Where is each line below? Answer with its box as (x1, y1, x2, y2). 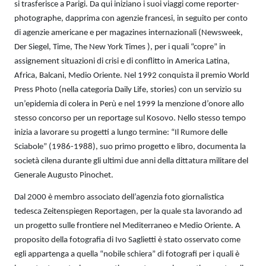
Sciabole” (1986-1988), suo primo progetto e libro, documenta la (14, 142, 246, 151)
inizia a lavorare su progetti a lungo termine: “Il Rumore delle (14, 128, 227, 137)
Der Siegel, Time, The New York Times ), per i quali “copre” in (14, 42, 226, 52)
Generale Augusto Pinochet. (14, 170, 113, 180)
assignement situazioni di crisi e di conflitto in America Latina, (14, 56, 230, 66)
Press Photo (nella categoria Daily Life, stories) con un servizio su (14, 85, 242, 94)
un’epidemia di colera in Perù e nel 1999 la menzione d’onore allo (14, 99, 244, 109)
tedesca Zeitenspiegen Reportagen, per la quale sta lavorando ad (14, 207, 242, 216)
